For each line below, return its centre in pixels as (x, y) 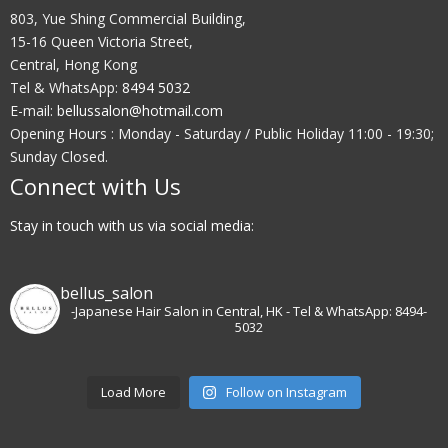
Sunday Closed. (59, 157)
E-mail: (33, 111)
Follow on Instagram (287, 392)
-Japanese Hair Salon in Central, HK (177, 311)
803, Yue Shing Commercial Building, (128, 19)
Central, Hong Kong (73, 65)
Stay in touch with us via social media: (132, 225)
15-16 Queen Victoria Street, (101, 42)
